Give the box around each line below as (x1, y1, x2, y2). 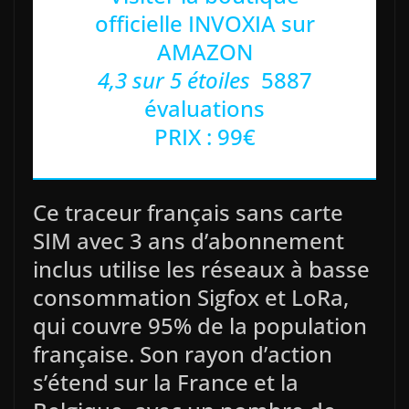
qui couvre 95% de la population (33, 310, 367, 341)
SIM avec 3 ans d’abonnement (33, 225, 344, 257)
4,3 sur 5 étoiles (97, 65, 250, 96)
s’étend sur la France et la (33, 367, 299, 398)
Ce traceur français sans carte (33, 197, 343, 228)
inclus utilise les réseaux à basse (33, 254, 370, 285)
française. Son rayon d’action (33, 339, 332, 370)
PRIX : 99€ (153, 121, 256, 152)
